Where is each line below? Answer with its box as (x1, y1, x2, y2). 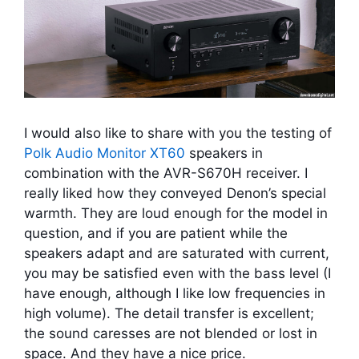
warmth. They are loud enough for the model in (24, 205, 328, 222)
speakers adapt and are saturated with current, (24, 245, 329, 262)
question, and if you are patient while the (24, 225, 288, 242)
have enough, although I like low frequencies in (24, 285, 325, 302)
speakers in (185, 145, 263, 162)
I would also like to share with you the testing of (24, 125, 332, 142)
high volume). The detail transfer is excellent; (24, 305, 314, 322)
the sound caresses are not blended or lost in (24, 325, 317, 342)
